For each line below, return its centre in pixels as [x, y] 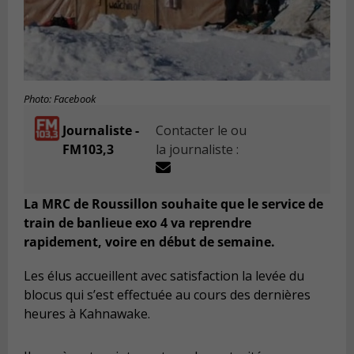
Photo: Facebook [60, 100]
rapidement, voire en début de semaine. [149, 241]
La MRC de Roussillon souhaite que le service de [173, 203]
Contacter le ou [201, 131]
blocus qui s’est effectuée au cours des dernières [167, 295]
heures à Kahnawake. [87, 314]
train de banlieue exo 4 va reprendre [137, 222]
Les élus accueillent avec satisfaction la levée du [164, 276]
